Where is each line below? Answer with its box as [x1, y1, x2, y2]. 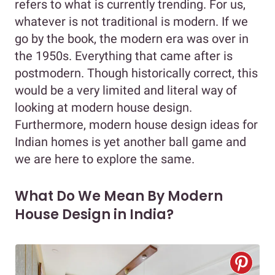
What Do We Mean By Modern [15, 186, 223, 206]
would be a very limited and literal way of [15, 82, 237, 98]
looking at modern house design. [15, 99, 192, 115]
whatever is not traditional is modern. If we [15, 14, 248, 29]
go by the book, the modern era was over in [15, 31, 249, 46]
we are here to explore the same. [15, 151, 195, 166]
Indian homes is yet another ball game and [15, 134, 246, 149]
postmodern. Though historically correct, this [15, 65, 258, 80]
